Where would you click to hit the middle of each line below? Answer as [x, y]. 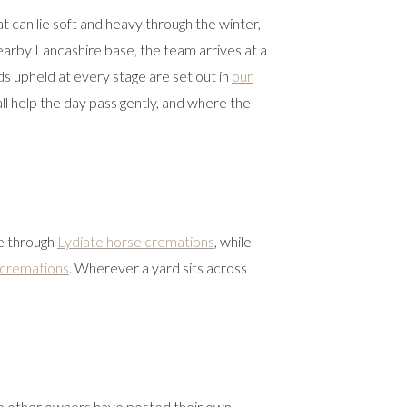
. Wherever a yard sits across [158, 268]
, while [233, 242]
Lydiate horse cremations [136, 242]
